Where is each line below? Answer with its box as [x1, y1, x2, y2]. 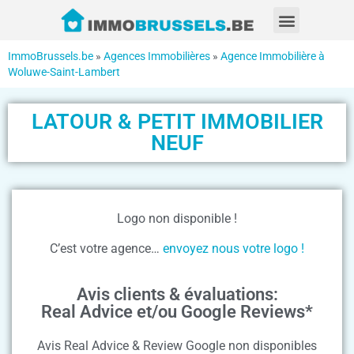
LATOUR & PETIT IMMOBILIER [31, 109, 323, 135]
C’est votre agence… [50, 241, 163, 257]
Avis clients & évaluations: [76, 284, 278, 304]
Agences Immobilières [104, 50, 210, 63]
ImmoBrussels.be [8, 50, 93, 63]
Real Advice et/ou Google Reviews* [41, 301, 313, 322]
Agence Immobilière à [220, 50, 325, 63]
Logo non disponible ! [117, 210, 237, 226]
